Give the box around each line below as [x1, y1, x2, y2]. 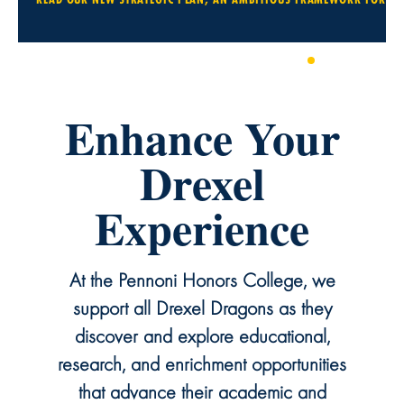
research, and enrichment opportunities [58, 351, 346, 377]
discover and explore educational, [74, 323, 330, 349]
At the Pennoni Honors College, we [69, 267, 335, 293]
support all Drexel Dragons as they [72, 295, 332, 321]
